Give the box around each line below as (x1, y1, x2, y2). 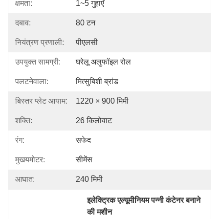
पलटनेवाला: (15, 77, 48, 86)
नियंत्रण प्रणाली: (15, 38, 64, 46)
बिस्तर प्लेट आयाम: (15, 97, 67, 105)
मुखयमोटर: (15, 155, 45, 164)
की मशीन (87, 208, 112, 216)
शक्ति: (15, 116, 32, 125)
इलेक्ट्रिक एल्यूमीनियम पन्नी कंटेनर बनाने (87, 196, 201, 204)
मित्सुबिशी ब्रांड (76, 77, 118, 86)
